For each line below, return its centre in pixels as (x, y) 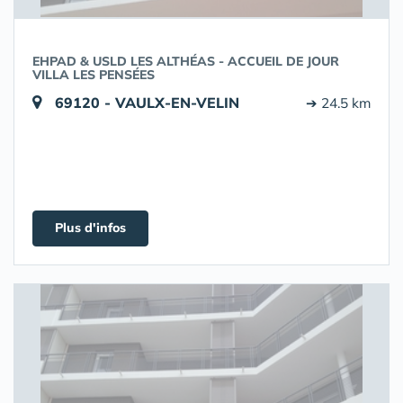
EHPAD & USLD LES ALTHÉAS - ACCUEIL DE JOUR (186, 61)
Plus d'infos (90, 228)
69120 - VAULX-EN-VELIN (147, 103)
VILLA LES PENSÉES (94, 75)
